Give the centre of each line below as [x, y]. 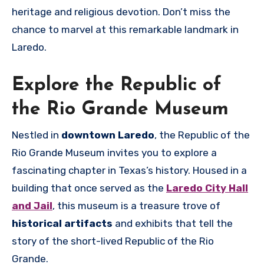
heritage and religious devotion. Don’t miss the [121, 12]
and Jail [32, 205]
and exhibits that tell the [173, 223]
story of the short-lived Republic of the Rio [113, 241]
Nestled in [37, 135]
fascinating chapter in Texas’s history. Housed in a [129, 170]
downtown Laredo [108, 135]
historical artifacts [62, 223]
